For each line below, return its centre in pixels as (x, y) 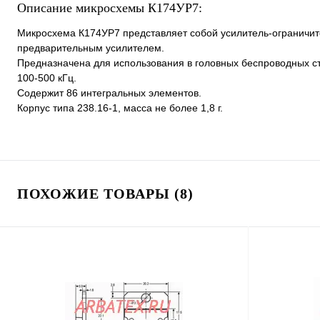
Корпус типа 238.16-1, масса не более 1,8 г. (120, 108)
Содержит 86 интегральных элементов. (109, 93)
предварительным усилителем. (91, 48)
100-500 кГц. (47, 78)
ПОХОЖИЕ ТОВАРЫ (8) (105, 194)
